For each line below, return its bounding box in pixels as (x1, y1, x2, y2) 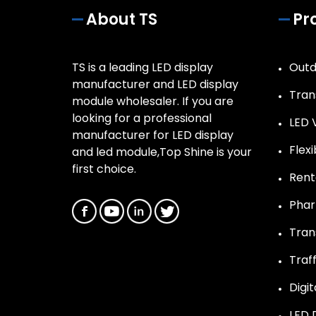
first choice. (72, 161, 136, 178)
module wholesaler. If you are (72, 93, 233, 110)
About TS (86, 8, 157, 31)
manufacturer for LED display (72, 127, 233, 144)
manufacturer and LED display (72, 76, 238, 93)
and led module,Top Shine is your (72, 144, 252, 161)
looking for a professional (72, 110, 212, 127)
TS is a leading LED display (72, 59, 213, 76)
